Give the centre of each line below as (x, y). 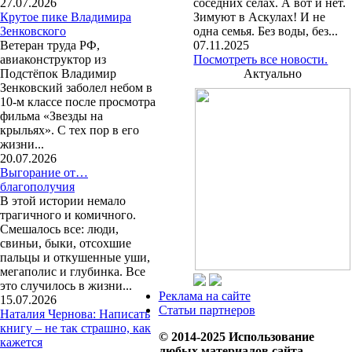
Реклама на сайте (204, 296)
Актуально (273, 74)
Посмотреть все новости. (261, 60)
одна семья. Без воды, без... (266, 31)
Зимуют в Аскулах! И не (260, 17)
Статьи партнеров (207, 310)
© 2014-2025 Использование (236, 337)
